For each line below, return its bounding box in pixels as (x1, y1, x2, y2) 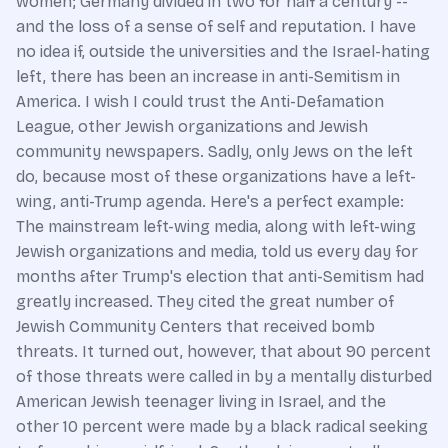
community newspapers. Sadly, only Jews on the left (16, 141, 413, 161)
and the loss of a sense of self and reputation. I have (16, 16, 416, 36)
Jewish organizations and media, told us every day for (16, 241, 418, 261)
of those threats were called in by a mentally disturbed (16, 366, 432, 386)
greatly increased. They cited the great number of (16, 291, 394, 311)
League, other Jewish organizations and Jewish (16, 116, 368, 136)
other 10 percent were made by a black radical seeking (16, 416, 428, 436)
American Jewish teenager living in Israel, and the (16, 391, 386, 411)
